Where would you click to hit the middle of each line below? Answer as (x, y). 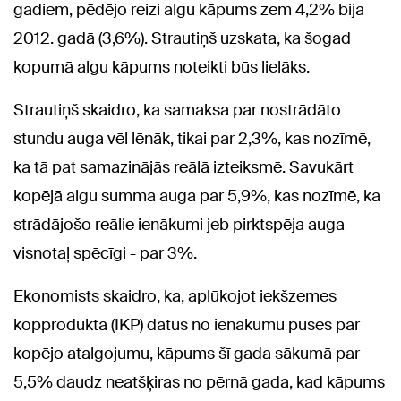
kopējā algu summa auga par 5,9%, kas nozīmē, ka (197, 196)
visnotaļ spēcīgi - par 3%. (105, 253)
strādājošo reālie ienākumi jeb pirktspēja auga (179, 224)
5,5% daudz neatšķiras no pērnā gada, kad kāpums (199, 382)
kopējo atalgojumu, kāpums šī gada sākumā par (187, 353)
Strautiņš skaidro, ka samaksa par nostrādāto (177, 110)
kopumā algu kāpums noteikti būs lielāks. (162, 67)
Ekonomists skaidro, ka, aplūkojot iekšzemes (175, 296)
